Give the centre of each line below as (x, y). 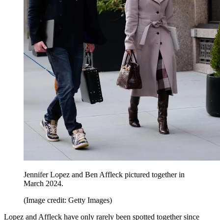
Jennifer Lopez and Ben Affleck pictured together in (104, 175)
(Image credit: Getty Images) (68, 200)
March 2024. (43, 184)
